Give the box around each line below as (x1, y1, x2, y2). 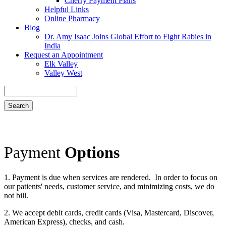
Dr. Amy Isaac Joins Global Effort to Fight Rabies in (44, 32, 211, 41)
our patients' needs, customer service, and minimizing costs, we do (4, 182, 214, 191)
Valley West (44, 69, 82, 78)
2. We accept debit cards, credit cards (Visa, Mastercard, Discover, (4, 208, 214, 217)
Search (4, 86, 26, 95)
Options (61, 143, 120, 162)
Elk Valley (44, 60, 78, 69)
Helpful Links (44, 5, 89, 14)
